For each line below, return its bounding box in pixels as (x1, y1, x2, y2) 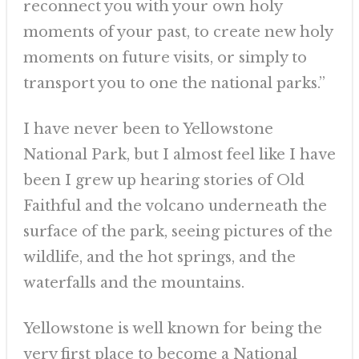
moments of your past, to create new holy (22, 23, 333, 41)
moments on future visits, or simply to (22, 49, 307, 67)
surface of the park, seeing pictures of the (22, 223, 333, 240)
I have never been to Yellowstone (22, 120, 273, 138)
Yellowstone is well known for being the (22, 320, 322, 337)
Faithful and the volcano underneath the (22, 197, 327, 215)
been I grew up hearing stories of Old (22, 171, 305, 189)
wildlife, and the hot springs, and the (22, 248, 296, 266)
